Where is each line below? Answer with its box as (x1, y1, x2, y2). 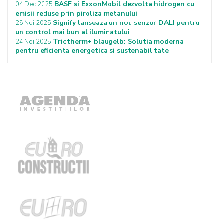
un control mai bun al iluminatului (15, 27, 130, 37)
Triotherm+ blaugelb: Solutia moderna (53, 37, 184, 46)
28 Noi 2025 (15, 19, 53, 27)
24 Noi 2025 (15, 37, 53, 46)
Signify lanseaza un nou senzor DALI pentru (53, 18, 199, 27)
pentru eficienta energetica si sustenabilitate (15, 46, 169, 55)
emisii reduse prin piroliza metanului (15, 9, 137, 18)
